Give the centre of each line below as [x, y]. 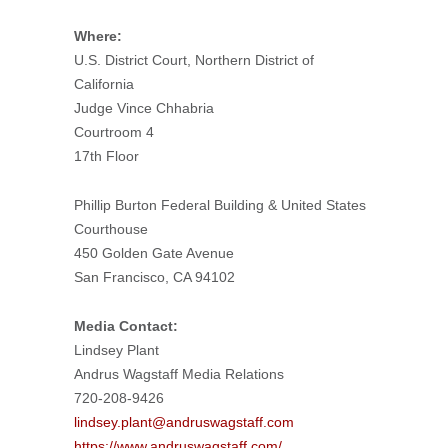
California [104, 84]
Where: [98, 36]
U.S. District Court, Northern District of [194, 60]
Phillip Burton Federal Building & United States [220, 205]
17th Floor [106, 156]
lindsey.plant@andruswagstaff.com [184, 422]
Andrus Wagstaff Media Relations [179, 374]
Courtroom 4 [114, 132]
